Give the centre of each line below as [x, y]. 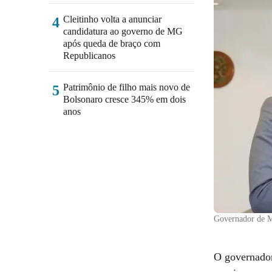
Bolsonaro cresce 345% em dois [124, 99]
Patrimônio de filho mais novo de [127, 87]
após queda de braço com [112, 43]
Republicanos [89, 56]
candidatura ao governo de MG [123, 31]
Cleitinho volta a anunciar [112, 19]
